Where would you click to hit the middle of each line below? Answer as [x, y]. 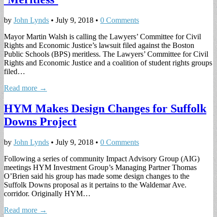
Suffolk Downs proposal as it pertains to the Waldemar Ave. [95, 185]
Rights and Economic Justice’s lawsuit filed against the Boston [99, 45]
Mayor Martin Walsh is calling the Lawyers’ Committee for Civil [102, 36]
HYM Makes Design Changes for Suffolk [105, 108]
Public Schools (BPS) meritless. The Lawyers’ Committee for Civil [106, 54]
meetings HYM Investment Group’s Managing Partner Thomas [100, 167]
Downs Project [40, 121]
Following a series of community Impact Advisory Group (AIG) [102, 158]
